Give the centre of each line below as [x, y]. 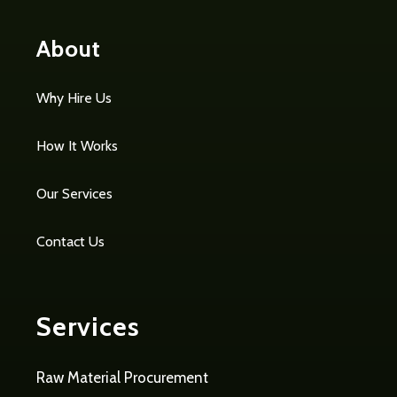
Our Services [74, 194]
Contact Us [70, 242]
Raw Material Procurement [122, 378]
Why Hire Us [74, 98]
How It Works [77, 146]
